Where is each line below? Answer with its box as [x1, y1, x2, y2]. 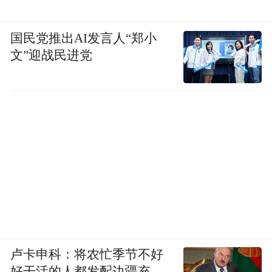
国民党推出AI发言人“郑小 [10, 31, 157, 45]
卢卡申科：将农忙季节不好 [10, 248, 164, 261]
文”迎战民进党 [10, 48, 93, 62]
